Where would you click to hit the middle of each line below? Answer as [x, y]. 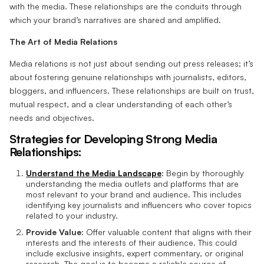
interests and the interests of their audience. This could [131, 243]
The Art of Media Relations [63, 41]
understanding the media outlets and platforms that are [132, 183]
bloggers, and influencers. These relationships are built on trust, [132, 90]
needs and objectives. [52, 117]
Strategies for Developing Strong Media [113, 138]
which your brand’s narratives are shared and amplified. [115, 19]
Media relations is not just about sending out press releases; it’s [131, 63]
